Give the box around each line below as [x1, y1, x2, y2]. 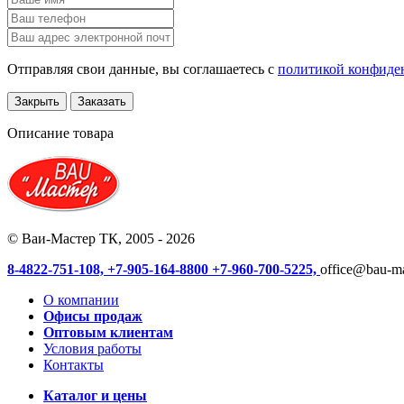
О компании [43, 291, 119, 308]
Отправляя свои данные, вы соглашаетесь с [7, 60, 278, 77]
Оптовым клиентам [43, 324, 173, 340]
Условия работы [43, 340, 142, 356]
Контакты [43, 356, 104, 372]
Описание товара [7, 124, 114, 141]
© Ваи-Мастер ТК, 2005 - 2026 [7, 230, 195, 246]
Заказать [78, 94, 126, 108]
